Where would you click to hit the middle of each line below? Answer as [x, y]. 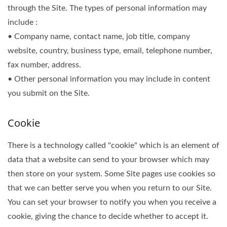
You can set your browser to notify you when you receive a [112, 202]
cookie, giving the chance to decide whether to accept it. [108, 216]
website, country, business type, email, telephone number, [110, 51]
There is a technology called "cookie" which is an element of [113, 145]
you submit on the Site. [49, 93]
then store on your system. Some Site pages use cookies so [111, 174]
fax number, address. [44, 65]
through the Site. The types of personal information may [107, 8]
